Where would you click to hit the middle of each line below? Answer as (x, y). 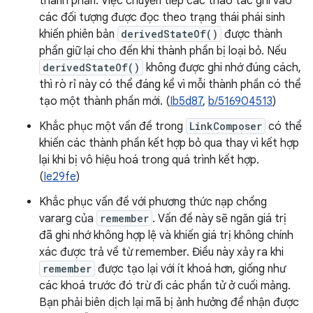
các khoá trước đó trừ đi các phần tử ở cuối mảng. (165, 286)
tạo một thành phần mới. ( (104, 101)
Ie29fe (60, 177)
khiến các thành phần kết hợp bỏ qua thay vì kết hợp (169, 143)
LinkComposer (226, 126)
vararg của (68, 219)
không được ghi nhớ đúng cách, (222, 68)
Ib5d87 (186, 101)
